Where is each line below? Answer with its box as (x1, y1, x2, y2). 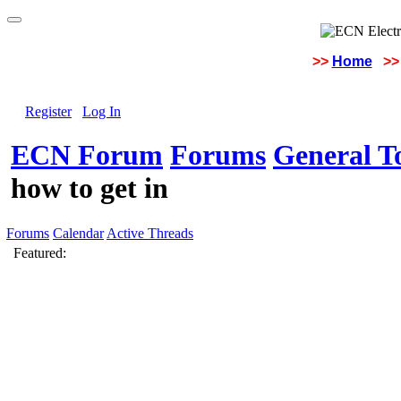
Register (25, 104, 72, 119)
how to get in (11, 172, 168, 205)
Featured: (13, 245, 66, 260)
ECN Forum (11, 139, 163, 172)
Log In (82, 104, 121, 119)
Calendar (53, 226, 104, 241)
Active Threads (107, 226, 193, 241)
